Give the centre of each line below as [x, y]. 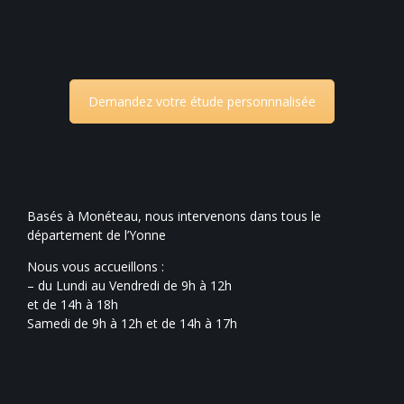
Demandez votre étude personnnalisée [202, 102]
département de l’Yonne [96, 234]
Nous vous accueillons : [96, 266]
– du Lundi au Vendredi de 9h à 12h [129, 285]
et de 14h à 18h [73, 304]
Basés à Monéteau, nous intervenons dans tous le [174, 216]
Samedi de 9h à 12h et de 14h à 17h [132, 323]
